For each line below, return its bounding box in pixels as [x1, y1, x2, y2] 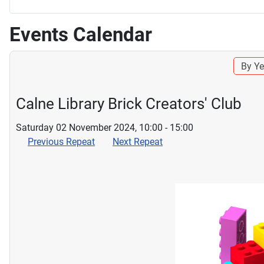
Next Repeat [113, 136, 163, 147]
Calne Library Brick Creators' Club [16, 94, 242, 113]
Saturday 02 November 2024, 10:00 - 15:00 [16, 121, 193, 133]
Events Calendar [9, 22, 152, 46]
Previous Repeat [28, 136, 95, 147]
